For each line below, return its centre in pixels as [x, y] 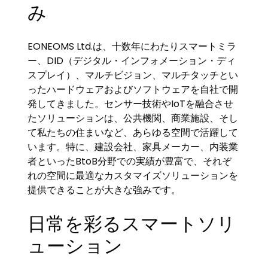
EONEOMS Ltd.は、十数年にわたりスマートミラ [132, 46]
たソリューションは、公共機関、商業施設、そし [133, 118]
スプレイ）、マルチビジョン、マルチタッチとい [133, 75]
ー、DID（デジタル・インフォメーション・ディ [132, 60]
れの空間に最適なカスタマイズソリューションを [133, 175]
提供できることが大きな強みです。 [104, 190]
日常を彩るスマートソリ [132, 223]
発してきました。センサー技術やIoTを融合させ [131, 103]
